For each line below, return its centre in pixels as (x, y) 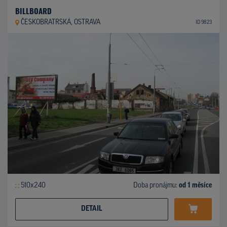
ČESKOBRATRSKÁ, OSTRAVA (60, 22)
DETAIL (92, 209)
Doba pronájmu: (156, 185)
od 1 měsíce (195, 185)
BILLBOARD (33, 10)
